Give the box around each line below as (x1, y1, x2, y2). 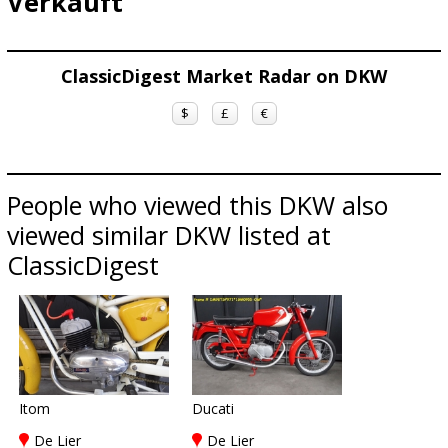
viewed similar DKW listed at (7, 218, 331, 252)
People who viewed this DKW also (7, 188, 388, 222)
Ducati (192, 399, 234, 418)
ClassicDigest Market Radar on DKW (61, 64, 387, 88)
